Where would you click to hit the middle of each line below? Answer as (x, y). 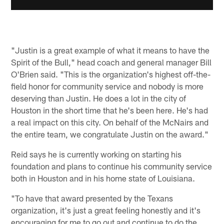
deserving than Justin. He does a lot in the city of (99, 98)
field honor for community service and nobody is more (107, 86)
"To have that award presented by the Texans (92, 198)
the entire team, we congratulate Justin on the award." (110, 134)
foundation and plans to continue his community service (112, 166)
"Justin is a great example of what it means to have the (110, 50)
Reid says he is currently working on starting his (96, 154)
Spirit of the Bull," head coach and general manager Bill (111, 62)
